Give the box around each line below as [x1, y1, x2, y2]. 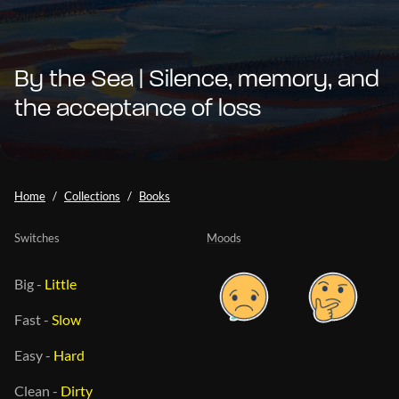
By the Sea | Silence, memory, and [14, 67, 379, 93]
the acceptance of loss [14, 96, 261, 122]
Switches [14, 230, 60, 245]
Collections [64, 188, 120, 203]
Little [45, 274, 77, 292]
